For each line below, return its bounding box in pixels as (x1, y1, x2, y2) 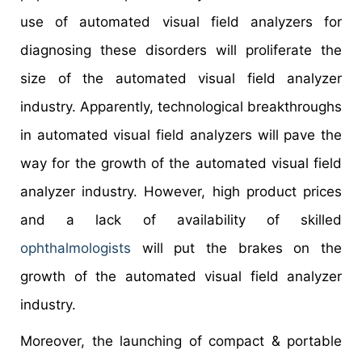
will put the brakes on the (131, 240, 342, 257)
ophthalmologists (20, 240, 131, 257)
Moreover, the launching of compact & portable (20, 333, 342, 350)
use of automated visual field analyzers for (20, 14, 342, 31)
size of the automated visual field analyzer (20, 70, 342, 87)
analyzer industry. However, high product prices (20, 183, 342, 200)
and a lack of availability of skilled (20, 212, 342, 229)
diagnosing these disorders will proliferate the (20, 42, 342, 59)
